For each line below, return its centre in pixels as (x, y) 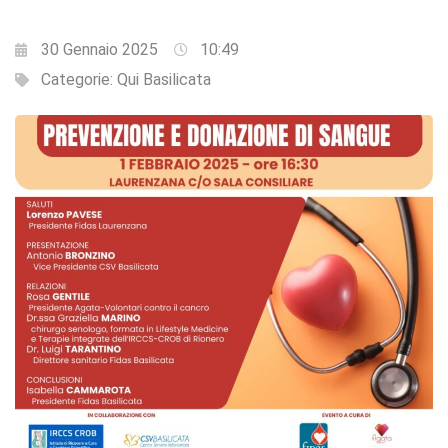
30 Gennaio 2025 (99, 50)
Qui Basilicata (164, 80)
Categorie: (79, 80)
